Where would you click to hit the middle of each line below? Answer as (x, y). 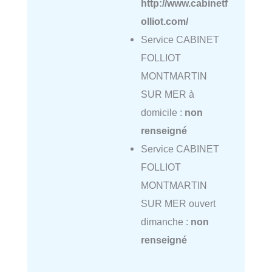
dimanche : (165, 222)
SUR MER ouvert (178, 204)
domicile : (162, 113)
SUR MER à (167, 94)
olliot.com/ (164, 22)
